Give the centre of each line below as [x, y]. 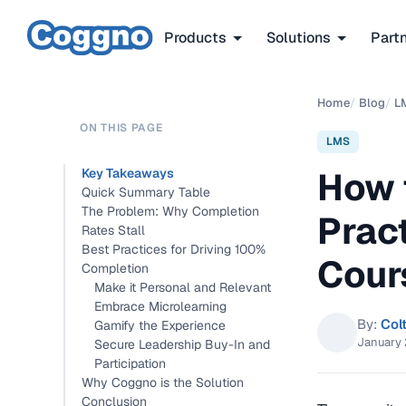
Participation [130, 363]
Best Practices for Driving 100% [174, 249]
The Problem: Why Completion [170, 211]
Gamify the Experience [160, 325]
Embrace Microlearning [160, 306]
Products [195, 37]
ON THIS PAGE [121, 128]
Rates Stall [113, 230]
